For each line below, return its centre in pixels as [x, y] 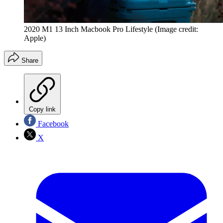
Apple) [35, 38]
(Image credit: [176, 29]
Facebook [52, 124]
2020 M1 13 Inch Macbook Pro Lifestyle [88, 29]
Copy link [42, 110]
